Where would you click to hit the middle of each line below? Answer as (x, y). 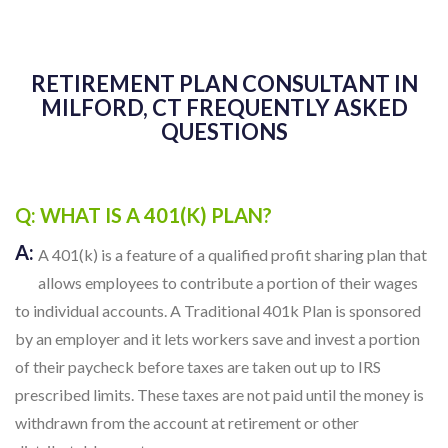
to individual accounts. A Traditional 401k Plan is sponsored (218, 310)
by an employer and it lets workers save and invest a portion (217, 338)
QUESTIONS (224, 131)
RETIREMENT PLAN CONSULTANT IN (224, 83)
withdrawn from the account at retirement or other (187, 422)
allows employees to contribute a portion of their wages (228, 282)
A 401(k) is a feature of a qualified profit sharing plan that (232, 254)
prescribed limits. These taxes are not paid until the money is (219, 394)
